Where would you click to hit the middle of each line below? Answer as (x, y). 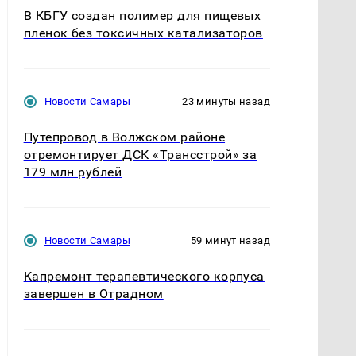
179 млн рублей (73, 172)
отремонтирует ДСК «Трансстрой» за (140, 154)
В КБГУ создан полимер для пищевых (142, 15)
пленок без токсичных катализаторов (143, 33)
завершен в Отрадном (93, 293)
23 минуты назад (226, 101)
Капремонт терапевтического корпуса (144, 276)
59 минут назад (230, 240)
